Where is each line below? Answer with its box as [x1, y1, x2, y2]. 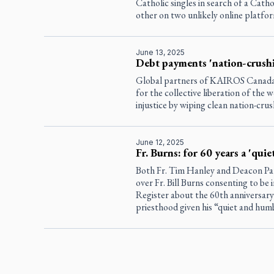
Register [135, 188, 169, 201]
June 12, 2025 [135, 137, 184, 147]
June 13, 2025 [135, 47, 185, 57]
